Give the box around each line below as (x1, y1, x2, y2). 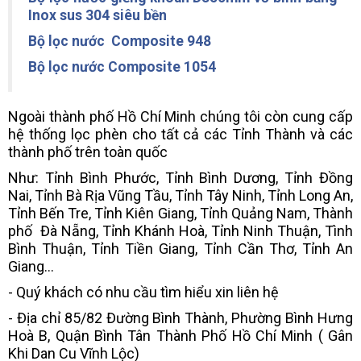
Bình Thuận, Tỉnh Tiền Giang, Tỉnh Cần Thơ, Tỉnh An (8, 239, 353, 257)
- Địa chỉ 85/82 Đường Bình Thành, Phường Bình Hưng (8, 309, 353, 326)
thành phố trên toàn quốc (8, 143, 168, 160)
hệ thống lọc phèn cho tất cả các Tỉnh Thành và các (8, 125, 353, 143)
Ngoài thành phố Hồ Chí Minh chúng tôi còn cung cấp (8, 107, 353, 125)
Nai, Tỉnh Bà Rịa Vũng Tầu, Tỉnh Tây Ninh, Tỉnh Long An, (8, 186, 353, 204)
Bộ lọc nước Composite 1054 (28, 58, 216, 75)
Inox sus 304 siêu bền (28, 6, 167, 23)
